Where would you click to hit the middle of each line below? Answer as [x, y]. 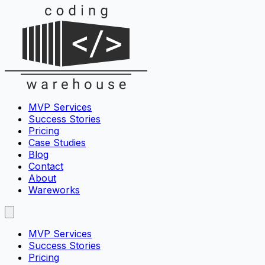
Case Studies [57, 143]
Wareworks [54, 190]
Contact [46, 167]
